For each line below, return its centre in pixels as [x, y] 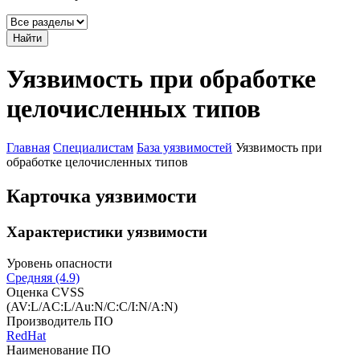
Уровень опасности [59, 263]
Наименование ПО [59, 350]
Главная [28, 148]
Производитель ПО [60, 321]
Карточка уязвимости [102, 196]
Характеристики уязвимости [107, 232]
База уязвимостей [184, 148]
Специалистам [93, 148]
